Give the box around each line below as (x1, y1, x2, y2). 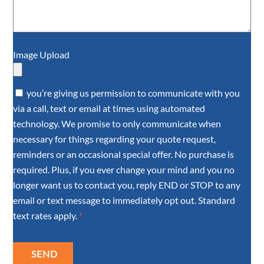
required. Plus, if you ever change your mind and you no (13, 163, 235, 175)
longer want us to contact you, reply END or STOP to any (13, 179, 241, 190)
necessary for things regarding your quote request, (13, 133, 216, 144)
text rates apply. (13, 209, 78, 221)
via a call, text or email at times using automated (13, 102, 206, 114)
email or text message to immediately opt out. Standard (13, 194, 236, 206)
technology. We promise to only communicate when (13, 117, 222, 129)
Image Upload (13, 48, 70, 60)
